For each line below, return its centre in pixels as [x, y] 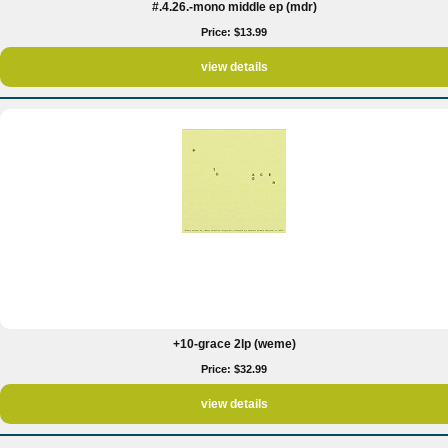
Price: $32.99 [234, 369]
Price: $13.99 [234, 32]
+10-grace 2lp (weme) [234, 344]
